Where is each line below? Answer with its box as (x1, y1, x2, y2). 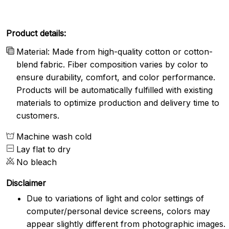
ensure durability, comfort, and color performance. (16, 72, 215, 82)
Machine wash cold (16, 131, 91, 142)
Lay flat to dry (16, 144, 71, 154)
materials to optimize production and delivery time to (16, 97, 219, 108)
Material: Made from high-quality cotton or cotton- (16, 46, 213, 57)
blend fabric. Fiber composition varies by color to (16, 59, 208, 70)
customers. (16, 110, 59, 121)
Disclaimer (6, 177, 46, 188)
